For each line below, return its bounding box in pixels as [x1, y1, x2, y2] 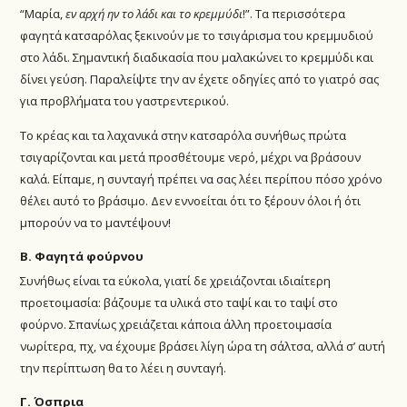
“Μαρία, [20, 5, 66, 22]
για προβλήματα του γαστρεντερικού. [20, 93, 230, 109]
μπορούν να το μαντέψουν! [20, 214, 172, 232]
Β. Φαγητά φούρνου [20, 247, 144, 264]
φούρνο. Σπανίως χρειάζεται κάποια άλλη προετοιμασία [20, 316, 333, 333]
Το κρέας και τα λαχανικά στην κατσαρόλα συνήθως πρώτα [20, 127, 347, 144]
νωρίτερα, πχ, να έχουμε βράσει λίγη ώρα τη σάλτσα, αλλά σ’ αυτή [20, 338, 386, 355]
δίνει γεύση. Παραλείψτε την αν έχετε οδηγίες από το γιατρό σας [20, 71, 380, 87]
